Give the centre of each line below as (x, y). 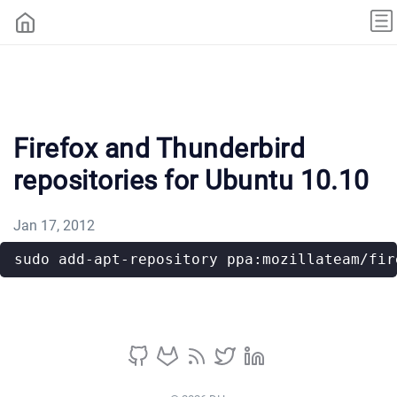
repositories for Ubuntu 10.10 (191, 180)
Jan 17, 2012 (54, 225)
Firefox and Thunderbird (160, 148)
